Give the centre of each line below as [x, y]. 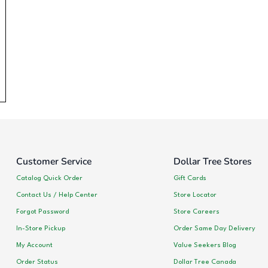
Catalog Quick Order [49, 178]
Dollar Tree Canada [205, 262]
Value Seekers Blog [205, 245]
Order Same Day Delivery [214, 228]
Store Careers [196, 211]
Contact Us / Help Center [57, 195]
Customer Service [54, 162]
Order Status [37, 262]
